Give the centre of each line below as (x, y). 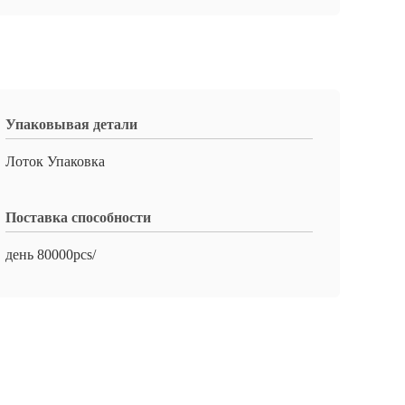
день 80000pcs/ (51, 254)
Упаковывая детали (71, 124)
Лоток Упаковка (55, 161)
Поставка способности (78, 217)
